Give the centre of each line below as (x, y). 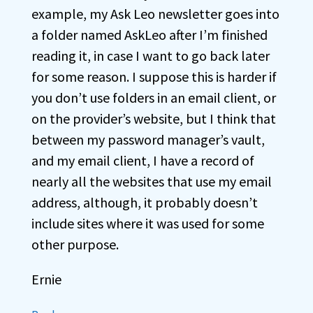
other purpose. (75, 244)
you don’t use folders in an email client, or (154, 97)
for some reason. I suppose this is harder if (154, 77)
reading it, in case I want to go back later (151, 56)
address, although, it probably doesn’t (145, 202)
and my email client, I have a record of (143, 160)
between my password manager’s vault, (148, 139)
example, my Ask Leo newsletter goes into (155, 14)
